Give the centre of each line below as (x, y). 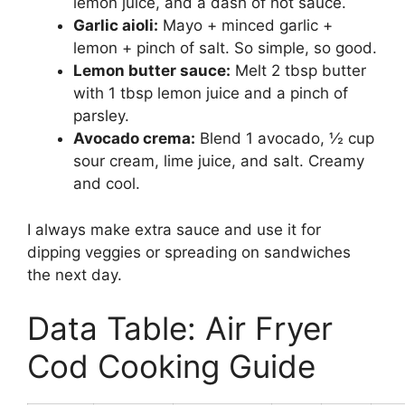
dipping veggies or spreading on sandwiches (189, 252)
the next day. (75, 274)
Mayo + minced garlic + (245, 26)
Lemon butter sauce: (152, 71)
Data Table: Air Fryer (180, 329)
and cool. (107, 184)
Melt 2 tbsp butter (298, 71)
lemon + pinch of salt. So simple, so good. (225, 48)
